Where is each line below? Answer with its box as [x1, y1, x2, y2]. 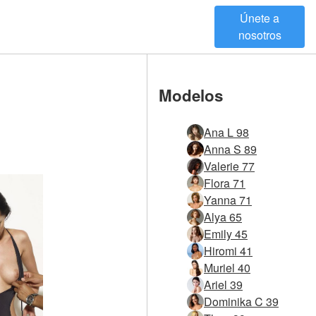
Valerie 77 [204, 158, 255, 175]
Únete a [240, 10, 279, 26]
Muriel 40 [204, 260, 250, 276]
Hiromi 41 [204, 243, 253, 260]
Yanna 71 [204, 192, 252, 209]
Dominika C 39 [204, 293, 279, 310]
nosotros [238, 27, 281, 43]
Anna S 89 [204, 141, 257, 158]
